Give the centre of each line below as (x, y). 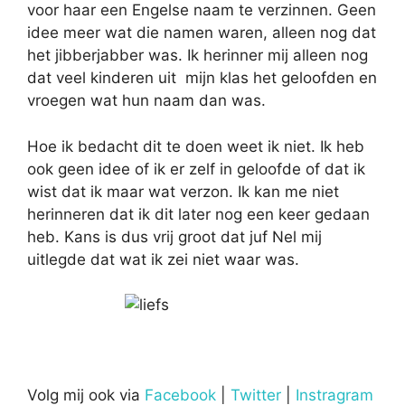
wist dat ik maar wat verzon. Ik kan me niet (183, 191)
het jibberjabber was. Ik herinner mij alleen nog (198, 55)
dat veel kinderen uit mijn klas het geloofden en (202, 78)
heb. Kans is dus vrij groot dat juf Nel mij (174, 236)
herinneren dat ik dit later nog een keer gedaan (198, 214)
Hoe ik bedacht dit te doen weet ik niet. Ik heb (196, 146)
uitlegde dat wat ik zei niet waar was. (163, 259)
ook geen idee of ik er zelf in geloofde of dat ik (196, 169)
